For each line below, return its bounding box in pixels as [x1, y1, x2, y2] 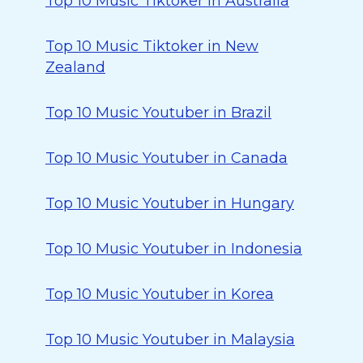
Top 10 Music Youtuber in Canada [45, 149, 288, 167]
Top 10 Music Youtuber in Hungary [45, 194, 294, 212]
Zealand [45, 58, 105, 76]
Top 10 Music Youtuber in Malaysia [45, 331, 295, 348]
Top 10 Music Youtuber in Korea [45, 285, 274, 303]
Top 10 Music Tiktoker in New [45, 37, 258, 55]
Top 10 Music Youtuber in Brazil [45, 104, 271, 122]
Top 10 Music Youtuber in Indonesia [45, 240, 302, 258]
